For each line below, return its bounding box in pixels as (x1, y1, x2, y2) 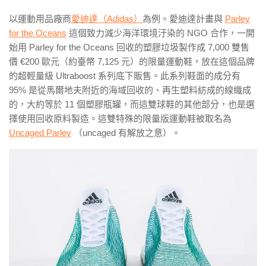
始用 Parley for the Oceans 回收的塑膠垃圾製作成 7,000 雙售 (9, 42, 249, 53)
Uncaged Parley (9, 128, 71, 138)
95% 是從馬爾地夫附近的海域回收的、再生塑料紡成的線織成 (9, 85, 251, 96)
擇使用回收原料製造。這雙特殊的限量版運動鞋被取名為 (9, 113, 232, 124)
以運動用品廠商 (9, 14, 71, 24)
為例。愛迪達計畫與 (142, 14, 225, 24)
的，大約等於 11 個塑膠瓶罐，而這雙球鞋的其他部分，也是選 (9, 99, 255, 110)
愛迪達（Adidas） (71, 14, 142, 24)
